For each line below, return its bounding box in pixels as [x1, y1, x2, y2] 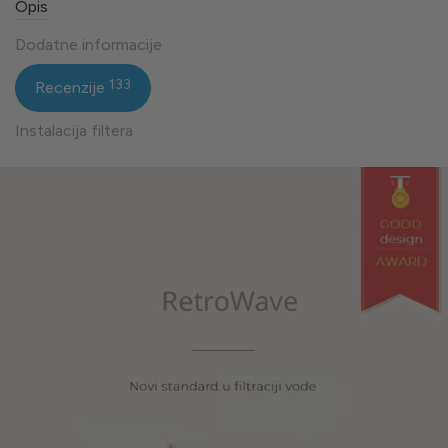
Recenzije [35, 77, 109, 97]
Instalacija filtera [15, 120, 133, 140]
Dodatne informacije [15, 34, 162, 54]
